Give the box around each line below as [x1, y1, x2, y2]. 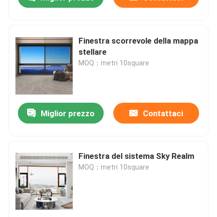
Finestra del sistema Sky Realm [78, 151, 195, 161]
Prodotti [17, 178, 48, 188]
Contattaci [142, 108, 183, 119]
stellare [78, 46, 107, 57]
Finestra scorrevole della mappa [78, 35, 199, 46]
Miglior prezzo [41, 108, 95, 119]
